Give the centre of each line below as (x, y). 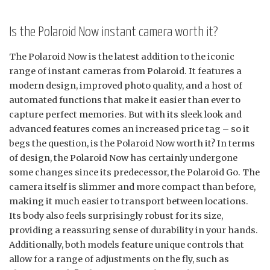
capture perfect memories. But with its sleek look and (125, 114)
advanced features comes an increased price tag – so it (129, 129)
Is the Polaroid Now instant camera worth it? (113, 32)
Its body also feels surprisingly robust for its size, (116, 215)
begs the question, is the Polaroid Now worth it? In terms (132, 143)
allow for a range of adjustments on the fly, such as (119, 259)
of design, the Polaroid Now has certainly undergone (123, 158)
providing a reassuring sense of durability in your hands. (133, 230)
